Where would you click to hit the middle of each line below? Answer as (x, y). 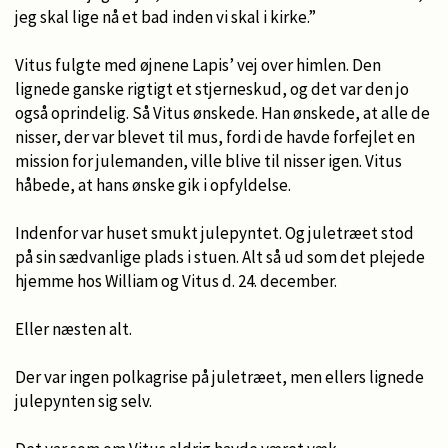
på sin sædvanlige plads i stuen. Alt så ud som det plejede (220, 256)
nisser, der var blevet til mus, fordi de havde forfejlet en (215, 136)
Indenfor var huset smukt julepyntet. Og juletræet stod (214, 232)
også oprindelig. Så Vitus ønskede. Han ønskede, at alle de (222, 112)
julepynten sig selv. (83, 400)
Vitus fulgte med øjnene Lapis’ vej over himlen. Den (198, 64)
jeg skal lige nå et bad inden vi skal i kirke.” (165, 16)
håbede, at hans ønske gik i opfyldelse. (153, 184)
